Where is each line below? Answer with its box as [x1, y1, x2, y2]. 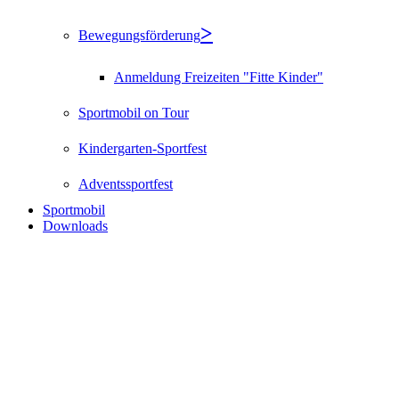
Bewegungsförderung [78, 27, 200, 43]
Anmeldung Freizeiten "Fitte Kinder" [114, 69, 323, 85]
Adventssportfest [78, 175, 173, 191]
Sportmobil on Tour [78, 104, 189, 120]
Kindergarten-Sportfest [78, 140, 207, 156]
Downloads [43, 217, 108, 233]
